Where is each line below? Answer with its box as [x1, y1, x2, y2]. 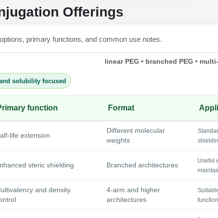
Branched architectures [107, 162, 178, 169]
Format [108, 104, 134, 112]
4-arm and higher [107, 186, 160, 194]
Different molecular [107, 127, 165, 135]
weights [107, 137, 130, 145]
